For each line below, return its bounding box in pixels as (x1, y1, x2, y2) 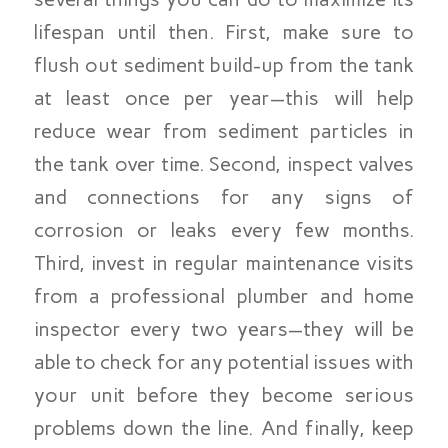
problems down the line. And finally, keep (33, 415, 415, 440)
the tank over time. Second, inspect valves (33, 151, 415, 176)
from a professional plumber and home (33, 283, 415, 308)
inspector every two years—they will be (33, 316, 415, 341)
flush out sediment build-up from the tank (33, 52, 415, 77)
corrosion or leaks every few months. (33, 217, 415, 242)
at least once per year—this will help (33, 85, 415, 110)
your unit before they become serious (33, 382, 415, 407)
